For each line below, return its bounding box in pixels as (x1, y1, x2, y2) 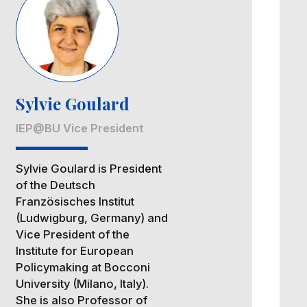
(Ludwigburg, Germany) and (16, 211, 169, 225)
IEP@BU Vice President (16, 121, 145, 136)
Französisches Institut (16, 195, 135, 209)
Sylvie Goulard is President (16, 162, 162, 176)
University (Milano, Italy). (16, 277, 149, 291)
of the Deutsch (16, 178, 96, 193)
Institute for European (16, 244, 134, 258)
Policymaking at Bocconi (16, 260, 151, 275)
